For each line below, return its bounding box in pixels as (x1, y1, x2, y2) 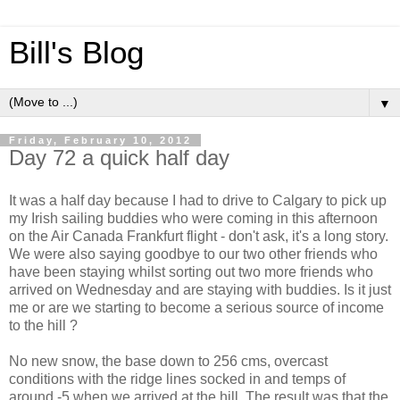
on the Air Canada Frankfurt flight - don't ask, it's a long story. (9, 228, 388, 244)
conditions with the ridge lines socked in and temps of (9, 371, 346, 387)
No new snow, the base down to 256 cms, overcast (9, 353, 328, 369)
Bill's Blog (9, 36, 144, 70)
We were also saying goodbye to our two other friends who (9, 246, 378, 262)
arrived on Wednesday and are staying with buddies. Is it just (9, 281, 391, 297)
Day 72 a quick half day (9, 146, 229, 170)
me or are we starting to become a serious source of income (9, 299, 384, 315)
